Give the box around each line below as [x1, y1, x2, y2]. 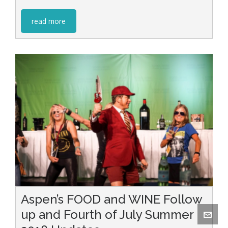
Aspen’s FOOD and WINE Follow [21, 192, 202, 207]
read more [32, 16, 66, 25]
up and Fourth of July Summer [21, 207, 193, 222]
